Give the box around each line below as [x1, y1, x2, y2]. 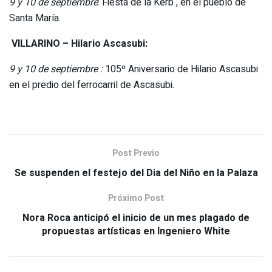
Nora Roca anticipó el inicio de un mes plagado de [22, 211, 250, 226]
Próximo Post [108, 192, 164, 205]
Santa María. [9, 11, 61, 26]
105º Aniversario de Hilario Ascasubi [103, 62, 258, 77]
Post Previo [112, 147, 160, 160]
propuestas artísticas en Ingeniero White [42, 224, 230, 239]
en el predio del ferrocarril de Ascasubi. [9, 78, 174, 93]
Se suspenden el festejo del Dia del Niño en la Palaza [14, 166, 258, 181]
